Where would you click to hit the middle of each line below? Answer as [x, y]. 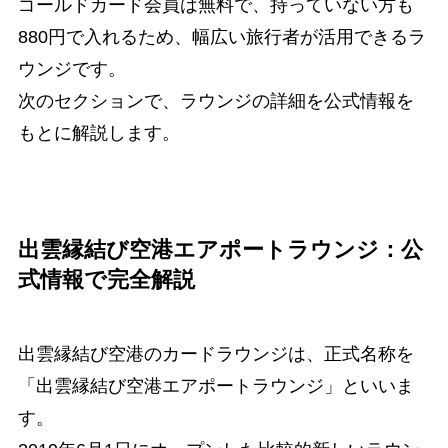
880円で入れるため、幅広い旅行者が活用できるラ [221, 36]
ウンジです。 [71, 68]
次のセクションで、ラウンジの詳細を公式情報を [215, 100]
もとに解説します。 [98, 132]
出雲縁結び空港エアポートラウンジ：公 [220, 249]
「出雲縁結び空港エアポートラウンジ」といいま [215, 385]
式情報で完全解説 [106, 279]
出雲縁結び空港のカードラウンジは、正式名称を [215, 353]
